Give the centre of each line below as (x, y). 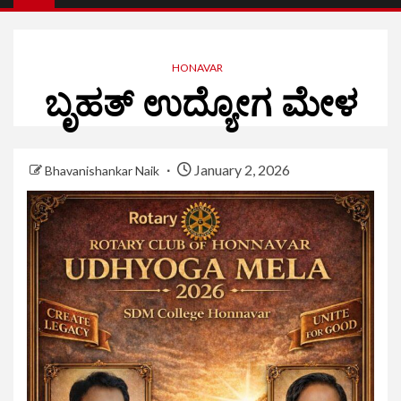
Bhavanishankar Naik (103, 171)
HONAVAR (197, 68)
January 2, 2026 (241, 170)
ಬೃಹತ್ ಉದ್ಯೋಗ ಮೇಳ (200, 105)
